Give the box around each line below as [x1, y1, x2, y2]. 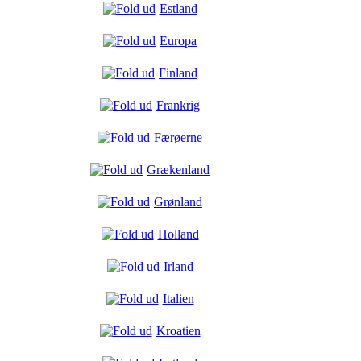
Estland [159, 2, 197, 15]
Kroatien [156, 324, 201, 338]
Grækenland [147, 163, 210, 176]
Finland [159, 66, 197, 80]
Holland [157, 227, 199, 241]
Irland [163, 259, 193, 273]
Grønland [154, 195, 202, 209]
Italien [162, 292, 194, 305]
